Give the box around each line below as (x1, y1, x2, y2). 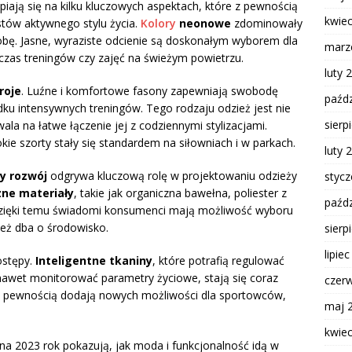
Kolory (141, 15, 176, 31)
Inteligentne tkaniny (35, 252, 152, 268)
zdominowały (231, 15, 302, 31)
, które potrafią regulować (152, 252, 284, 268)
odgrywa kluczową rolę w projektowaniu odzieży (47, 167, 297, 183)
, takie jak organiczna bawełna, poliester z (74, 185, 287, 200)
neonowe (176, 15, 231, 31)
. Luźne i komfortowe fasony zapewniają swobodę (21, 82, 278, 98)
